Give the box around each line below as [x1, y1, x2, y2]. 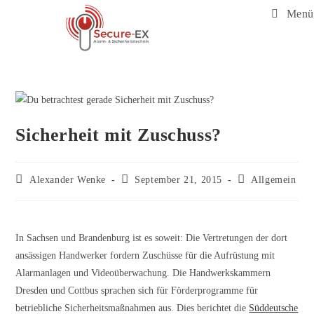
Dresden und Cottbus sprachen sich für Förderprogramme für [15, 285, 259, 296]
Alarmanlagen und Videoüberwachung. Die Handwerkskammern [15, 268, 271, 279]
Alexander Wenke [29, 175, 107, 186]
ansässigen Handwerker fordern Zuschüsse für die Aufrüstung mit [15, 250, 275, 261]
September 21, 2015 [135, 175, 223, 186]
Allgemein [251, 175, 296, 186]
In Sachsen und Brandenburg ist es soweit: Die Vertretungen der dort [15, 233, 288, 244]
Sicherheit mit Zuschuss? [15, 125, 221, 146]
